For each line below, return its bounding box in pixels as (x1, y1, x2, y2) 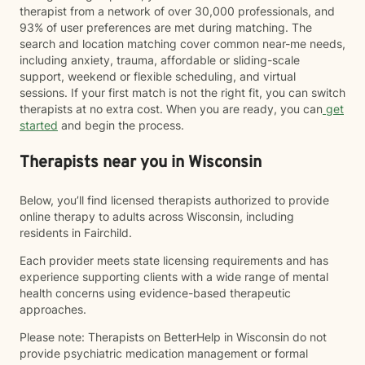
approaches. (20, 302, 86, 316)
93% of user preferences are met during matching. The (20, 20, 312, 34)
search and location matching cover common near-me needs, (20, 37, 345, 51)
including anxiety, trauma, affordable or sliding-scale (20, 53, 300, 67)
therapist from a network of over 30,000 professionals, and (20, 4, 335, 18)
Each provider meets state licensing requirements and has (20, 253, 328, 267)
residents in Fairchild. (20, 226, 132, 240)
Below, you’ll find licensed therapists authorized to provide (20, 193, 329, 207)
